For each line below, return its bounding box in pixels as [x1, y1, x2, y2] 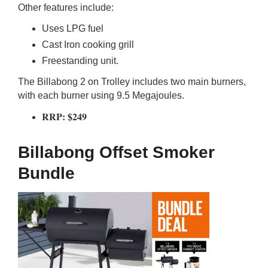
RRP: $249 [42, 109, 87, 123]
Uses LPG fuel [42, 23, 103, 33]
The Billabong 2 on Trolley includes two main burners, [18, 77, 246, 87]
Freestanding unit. [42, 56, 118, 66]
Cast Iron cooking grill [42, 39, 134, 50]
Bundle [18, 164, 75, 182]
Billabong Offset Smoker [18, 143, 215, 162]
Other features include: [18, 2, 114, 13]
